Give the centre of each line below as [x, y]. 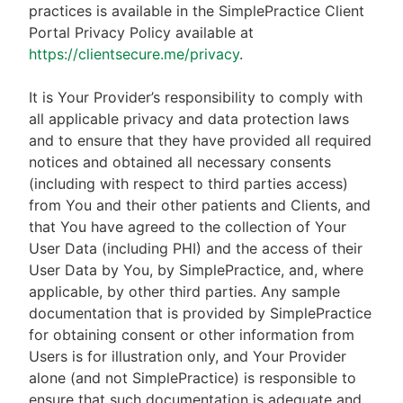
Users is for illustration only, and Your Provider [188, 356]
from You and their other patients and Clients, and [200, 205]
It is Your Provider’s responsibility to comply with [196, 97]
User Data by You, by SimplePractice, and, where [196, 270]
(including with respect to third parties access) [188, 184]
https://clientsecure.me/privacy [134, 54]
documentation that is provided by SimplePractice [200, 313]
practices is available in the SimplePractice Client [197, 11]
